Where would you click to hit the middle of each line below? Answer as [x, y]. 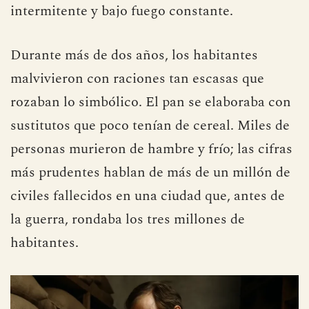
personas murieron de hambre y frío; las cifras [151, 149]
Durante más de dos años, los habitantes [134, 55]
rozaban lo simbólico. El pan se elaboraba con [151, 102]
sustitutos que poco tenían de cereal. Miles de [150, 125]
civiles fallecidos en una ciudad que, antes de [148, 196]
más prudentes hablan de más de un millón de [150, 172]
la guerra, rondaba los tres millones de [128, 219]
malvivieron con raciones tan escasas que [137, 78]
